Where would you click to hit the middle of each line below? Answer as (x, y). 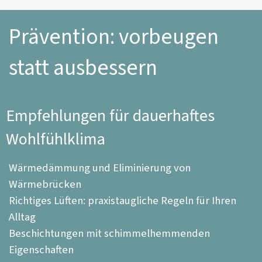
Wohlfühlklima (56, 139)
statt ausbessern (83, 68)
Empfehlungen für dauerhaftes (110, 116)
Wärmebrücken (45, 184)
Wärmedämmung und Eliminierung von (100, 168)
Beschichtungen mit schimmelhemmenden (109, 233)
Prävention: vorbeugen (114, 37)
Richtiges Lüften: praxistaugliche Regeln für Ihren (123, 200)
